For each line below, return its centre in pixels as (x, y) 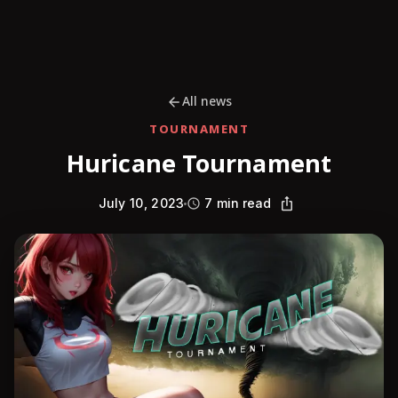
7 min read (238, 203)
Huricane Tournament (199, 165)
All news (207, 102)
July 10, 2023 (141, 203)
